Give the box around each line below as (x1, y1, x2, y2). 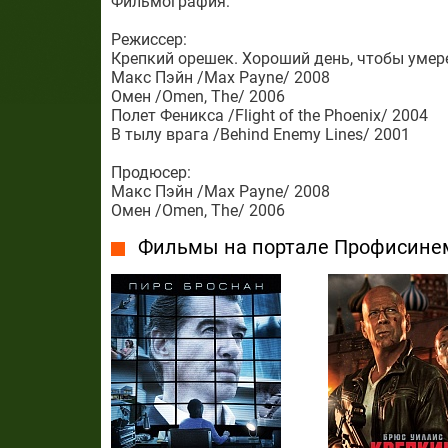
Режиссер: (110, 30, 187, 49)
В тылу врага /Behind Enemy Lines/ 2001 (110, 125, 410, 144)
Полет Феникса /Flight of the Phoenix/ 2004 (110, 106, 428, 125)
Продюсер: (110, 163, 191, 182)
